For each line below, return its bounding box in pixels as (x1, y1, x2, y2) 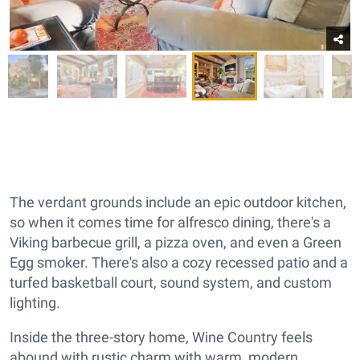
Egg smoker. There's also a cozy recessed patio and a (10, 253, 348, 271)
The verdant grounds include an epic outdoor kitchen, (10, 193, 346, 211)
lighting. (10, 293, 60, 311)
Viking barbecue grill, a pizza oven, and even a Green (10, 233, 342, 251)
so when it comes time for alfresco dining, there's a (10, 213, 331, 231)
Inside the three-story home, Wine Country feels (10, 328, 313, 346)
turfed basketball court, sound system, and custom (10, 273, 332, 291)
